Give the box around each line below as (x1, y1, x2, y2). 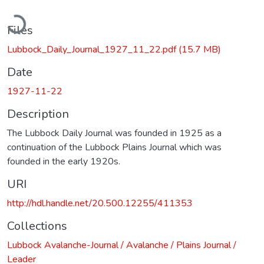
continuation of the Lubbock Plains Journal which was (7, 140, 222, 154)
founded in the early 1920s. (7, 154, 120, 168)
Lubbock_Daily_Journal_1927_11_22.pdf (7, 42, 179, 56)
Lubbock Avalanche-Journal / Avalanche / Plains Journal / (7, 238, 236, 252)
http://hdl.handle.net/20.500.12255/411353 (7, 196, 193, 210)
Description (7, 105, 69, 122)
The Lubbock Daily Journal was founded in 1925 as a (7, 126, 222, 140)
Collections (7, 217, 67, 234)
